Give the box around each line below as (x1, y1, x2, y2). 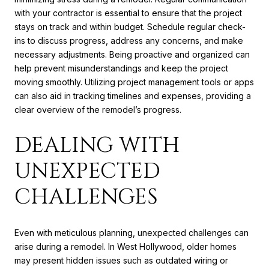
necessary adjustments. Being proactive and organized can (14, 49, 250, 59)
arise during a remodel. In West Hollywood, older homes (14, 241, 237, 252)
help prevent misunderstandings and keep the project (14, 62, 228, 73)
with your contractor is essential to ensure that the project (14, 7, 242, 18)
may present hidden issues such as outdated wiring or (14, 255, 228, 266)
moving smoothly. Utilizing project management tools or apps (14, 76, 254, 87)
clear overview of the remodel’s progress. (14, 104, 181, 115)
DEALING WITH (14, 130, 180, 160)
